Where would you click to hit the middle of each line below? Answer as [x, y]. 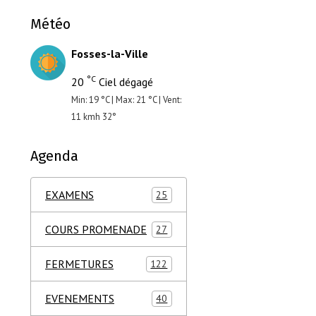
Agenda [54, 156]
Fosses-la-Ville [110, 54]
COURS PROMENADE [96, 229]
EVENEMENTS [80, 298]
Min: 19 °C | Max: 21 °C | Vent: [126, 100]
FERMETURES [79, 264]
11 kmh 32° [94, 117]
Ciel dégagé [124, 82]
